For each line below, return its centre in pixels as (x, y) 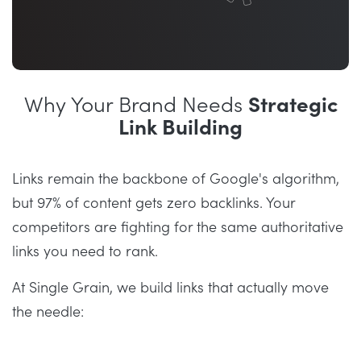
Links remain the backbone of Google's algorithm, (176, 180)
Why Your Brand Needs (136, 106)
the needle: (48, 313)
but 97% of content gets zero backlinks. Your (154, 204)
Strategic (293, 106)
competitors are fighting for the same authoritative (178, 228)
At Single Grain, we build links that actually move (170, 288)
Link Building (180, 129)
